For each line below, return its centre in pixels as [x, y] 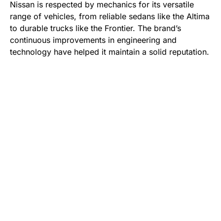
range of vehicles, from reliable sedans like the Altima [110, 17]
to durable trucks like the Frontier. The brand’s [95, 28]
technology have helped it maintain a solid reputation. [110, 52]
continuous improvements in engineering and [93, 40]
